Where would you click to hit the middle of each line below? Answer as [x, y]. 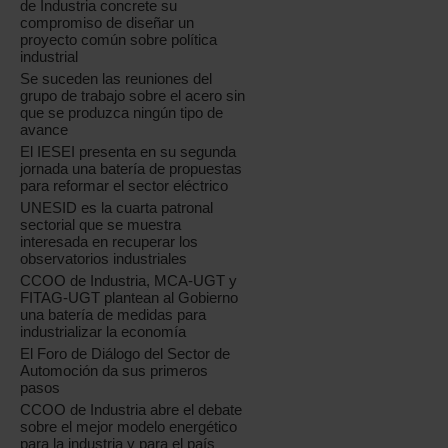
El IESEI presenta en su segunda [128, 152]
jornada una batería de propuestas [131, 169]
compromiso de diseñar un [107, 23]
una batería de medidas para [113, 315]
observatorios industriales [104, 259]
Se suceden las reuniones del [116, 79]
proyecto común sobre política [119, 40]
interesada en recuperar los [109, 242]
